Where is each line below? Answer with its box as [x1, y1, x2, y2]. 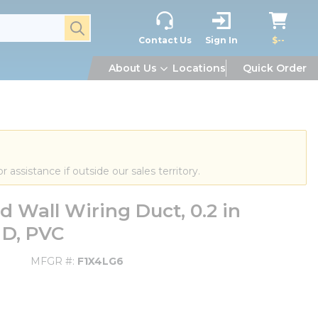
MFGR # [31, 255, 72, 268]
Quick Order [243, 62, 307, 75]
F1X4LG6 [77, 255, 124, 268]
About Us [109, 62, 157, 75]
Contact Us [138, 34, 192, 45]
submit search [65, 18, 146, 32]
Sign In [205, 34, 238, 45]
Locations [172, 62, 226, 75]
